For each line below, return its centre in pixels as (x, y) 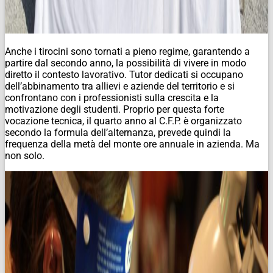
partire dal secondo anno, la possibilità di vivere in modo (126, 63)
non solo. (25, 155)
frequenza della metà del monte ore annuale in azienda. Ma (132, 144)
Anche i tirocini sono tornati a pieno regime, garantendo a (127, 51)
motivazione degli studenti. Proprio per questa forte (115, 109)
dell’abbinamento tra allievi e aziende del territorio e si (120, 86)
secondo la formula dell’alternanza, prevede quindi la (118, 132)
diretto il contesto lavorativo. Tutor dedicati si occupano (124, 74)
